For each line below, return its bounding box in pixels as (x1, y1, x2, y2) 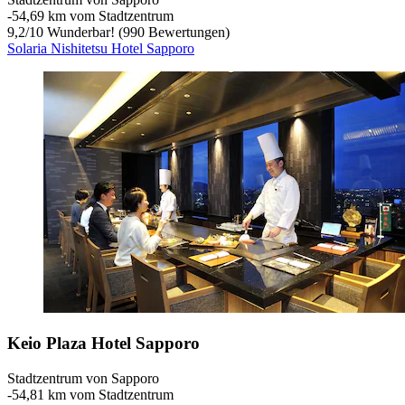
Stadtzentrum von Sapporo (7, 370, 159, 386)
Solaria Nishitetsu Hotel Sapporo (7, 41, 194, 57)
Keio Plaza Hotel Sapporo (7, 333, 200, 353)
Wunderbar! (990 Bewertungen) (43, 24, 230, 41)
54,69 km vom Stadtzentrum (12, 8, 174, 24)
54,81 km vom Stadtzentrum (12, 386, 174, 402)
